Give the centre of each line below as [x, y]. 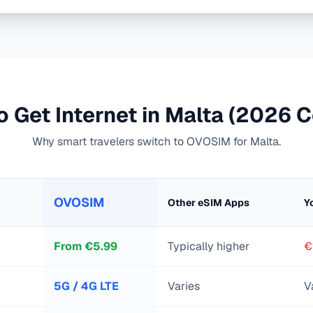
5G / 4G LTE [86, 286]
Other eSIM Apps [209, 203]
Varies [184, 286]
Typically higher [209, 246]
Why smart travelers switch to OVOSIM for [141, 141]
